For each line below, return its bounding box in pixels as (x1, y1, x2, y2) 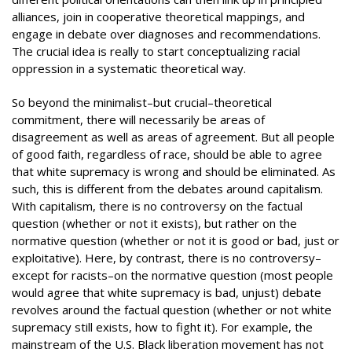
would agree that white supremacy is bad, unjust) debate (12, 284, 321, 300)
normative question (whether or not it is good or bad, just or (12, 232, 339, 248)
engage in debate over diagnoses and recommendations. (12, 26, 321, 42)
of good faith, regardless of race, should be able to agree (12, 145, 322, 162)
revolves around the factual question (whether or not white (12, 301, 332, 317)
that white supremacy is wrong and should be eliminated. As (12, 163, 335, 179)
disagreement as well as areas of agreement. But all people (12, 128, 335, 145)
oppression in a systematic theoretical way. (12, 60, 246, 76)
